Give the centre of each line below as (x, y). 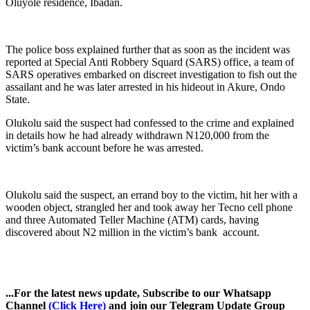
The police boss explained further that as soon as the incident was (148, 49)
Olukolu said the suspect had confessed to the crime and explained (150, 122)
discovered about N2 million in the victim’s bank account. (133, 232)
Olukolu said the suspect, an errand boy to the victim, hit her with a (152, 194)
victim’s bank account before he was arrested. (104, 147)
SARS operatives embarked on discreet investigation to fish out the (151, 74)
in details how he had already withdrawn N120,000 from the (137, 135)
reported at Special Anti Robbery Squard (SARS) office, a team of (150, 62)
